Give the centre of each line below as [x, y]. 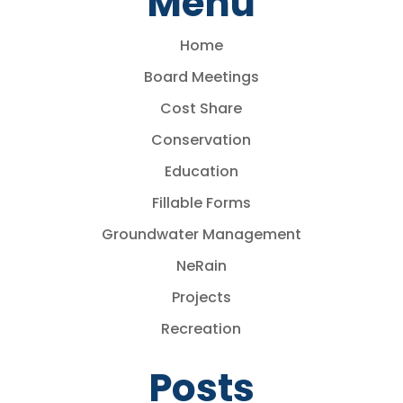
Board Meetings [201, 77]
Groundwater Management [201, 234]
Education [201, 171]
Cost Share [201, 108]
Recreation [201, 329]
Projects [201, 297]
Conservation [201, 140]
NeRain [201, 266]
